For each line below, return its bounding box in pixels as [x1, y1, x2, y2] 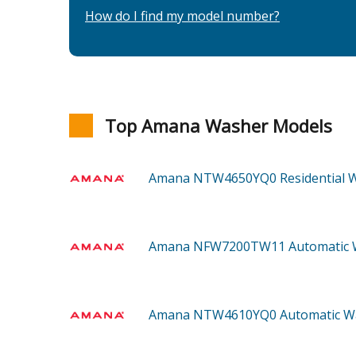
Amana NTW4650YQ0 [149, 169, 280, 188]
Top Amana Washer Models [105, 114, 332, 138]
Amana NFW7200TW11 [149, 238, 288, 256]
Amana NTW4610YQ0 [149, 306, 280, 324]
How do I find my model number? [85, 7, 280, 25]
